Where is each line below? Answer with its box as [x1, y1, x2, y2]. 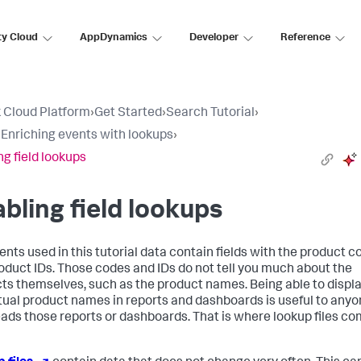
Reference [280, 32, 330, 44]
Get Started [94, 107, 162, 120]
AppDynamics [80, 32, 147, 44]
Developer [189, 32, 239, 44]
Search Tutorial [166, 107, 255, 120]
